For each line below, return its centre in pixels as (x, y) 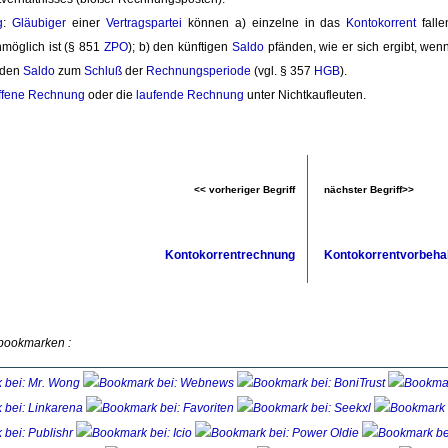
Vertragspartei (143, 23)
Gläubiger (38, 23)
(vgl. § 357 (282, 71)
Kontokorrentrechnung (230, 254)
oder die (110, 95)
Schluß (103, 71)
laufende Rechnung (190, 95)
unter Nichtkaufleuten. (305, 95)
